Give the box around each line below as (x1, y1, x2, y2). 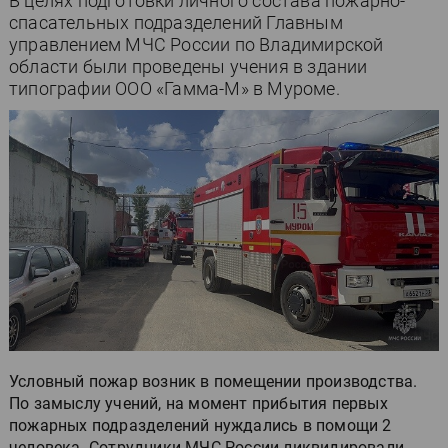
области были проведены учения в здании (9, 56, 368, 77)
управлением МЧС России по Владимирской (9, 34, 384, 55)
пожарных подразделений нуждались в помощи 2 (9, 416, 392, 436)
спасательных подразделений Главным (9, 12, 343, 33)
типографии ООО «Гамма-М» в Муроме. (9, 78, 340, 99)
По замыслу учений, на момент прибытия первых (9, 394, 388, 414)
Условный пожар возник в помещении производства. (9, 372, 418, 392)
